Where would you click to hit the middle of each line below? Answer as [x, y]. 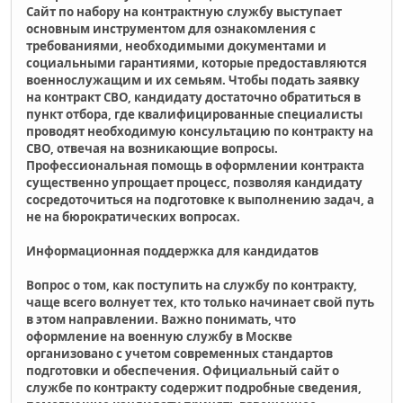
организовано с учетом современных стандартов [179, 353]
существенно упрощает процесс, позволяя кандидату [194, 182]
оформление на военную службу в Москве [159, 336]
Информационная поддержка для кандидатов [172, 251]
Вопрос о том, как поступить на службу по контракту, [192, 285]
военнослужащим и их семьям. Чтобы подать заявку [193, 80]
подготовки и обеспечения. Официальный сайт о [183, 370]
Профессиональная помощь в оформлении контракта [195, 165]
